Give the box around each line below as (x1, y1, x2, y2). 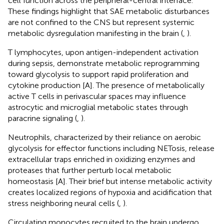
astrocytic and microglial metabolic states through (8, 102, 188, 112)
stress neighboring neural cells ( (8, 198, 119, 208)
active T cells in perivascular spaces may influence (8, 91, 186, 101)
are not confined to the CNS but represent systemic (8, 17, 194, 27)
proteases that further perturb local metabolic (8, 165, 171, 175)
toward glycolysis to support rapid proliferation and (8, 69, 188, 79)
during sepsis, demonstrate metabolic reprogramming (8, 58, 199, 68)
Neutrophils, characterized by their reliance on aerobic (8, 132, 201, 142)
